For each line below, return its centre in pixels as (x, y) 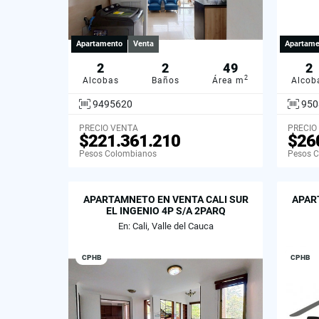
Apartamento (99, 43)
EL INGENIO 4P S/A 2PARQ (166, 210)
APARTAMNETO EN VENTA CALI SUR (166, 199)
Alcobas (101, 80)
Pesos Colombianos (118, 153)
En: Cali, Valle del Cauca (166, 226)
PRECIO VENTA (109, 128)
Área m (228, 80)
